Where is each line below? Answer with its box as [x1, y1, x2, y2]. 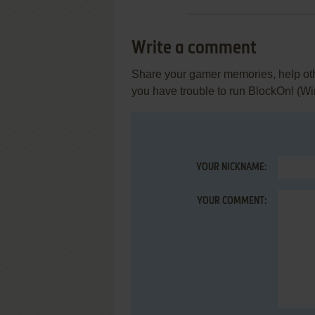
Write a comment [131, 39, 257, 58]
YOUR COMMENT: [197, 196, 266, 206]
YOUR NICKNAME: [196, 162, 266, 172]
